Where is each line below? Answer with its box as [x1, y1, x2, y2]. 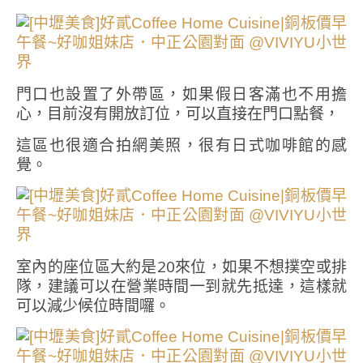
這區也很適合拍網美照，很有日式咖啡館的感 [16, 135, 347, 156]
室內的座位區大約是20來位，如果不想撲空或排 [16, 256, 347, 277]
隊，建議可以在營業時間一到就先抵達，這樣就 [16, 275, 347, 297]
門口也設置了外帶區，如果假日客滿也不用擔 [16, 83, 347, 105]
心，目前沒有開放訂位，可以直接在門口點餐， [16, 103, 340, 124]
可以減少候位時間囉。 [16, 295, 170, 316]
